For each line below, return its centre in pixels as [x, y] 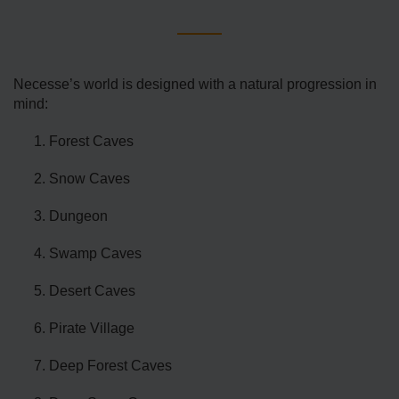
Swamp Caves [95, 254]
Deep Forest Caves [110, 366]
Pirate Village [92, 329]
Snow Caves [90, 179]
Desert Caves [92, 291]
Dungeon [78, 216]
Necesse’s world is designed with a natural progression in [195, 85]
